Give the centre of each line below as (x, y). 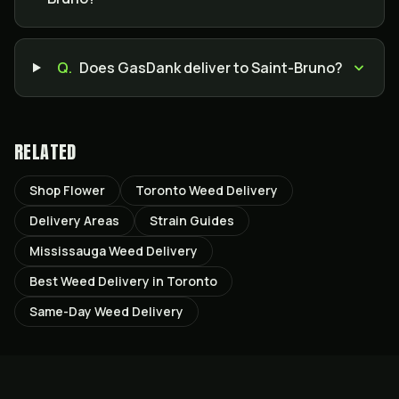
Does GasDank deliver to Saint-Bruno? (211, 68)
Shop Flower (67, 190)
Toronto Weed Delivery (207, 190)
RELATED (45, 152)
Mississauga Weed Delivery (114, 251)
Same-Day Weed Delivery (106, 311)
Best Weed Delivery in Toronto (123, 281)
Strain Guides (192, 220)
